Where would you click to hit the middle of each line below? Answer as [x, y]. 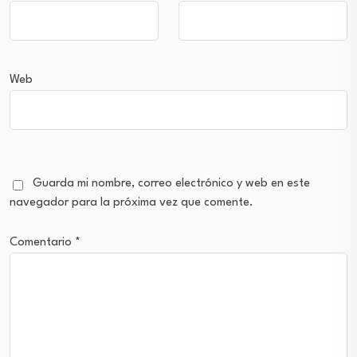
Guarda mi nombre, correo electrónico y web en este [171, 184]
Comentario [42, 243]
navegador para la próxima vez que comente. [131, 203]
